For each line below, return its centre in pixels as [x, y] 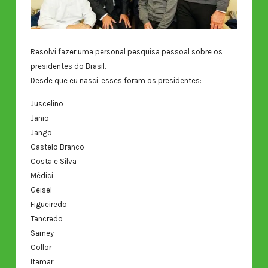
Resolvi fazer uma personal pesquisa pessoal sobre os [126, 52]
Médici [42, 175]
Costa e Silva [53, 161]
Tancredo [46, 218]
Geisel [41, 190]
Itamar [42, 261]
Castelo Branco [57, 147]
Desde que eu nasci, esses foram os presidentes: [116, 81]
